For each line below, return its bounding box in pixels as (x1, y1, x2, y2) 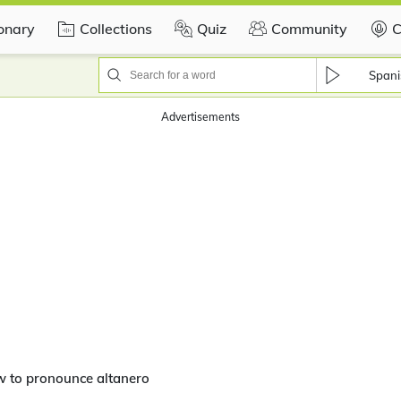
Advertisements (161, 110, 240, 124)
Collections (80, 19, 152, 38)
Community (271, 19, 347, 38)
